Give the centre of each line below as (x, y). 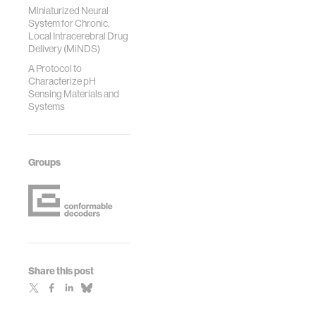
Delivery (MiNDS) (64, 49)
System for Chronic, (69, 23)
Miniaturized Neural (68, 11)
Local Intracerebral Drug (78, 36)
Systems (47, 107)
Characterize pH (62, 81)
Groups (44, 162)
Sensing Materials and (74, 94)
